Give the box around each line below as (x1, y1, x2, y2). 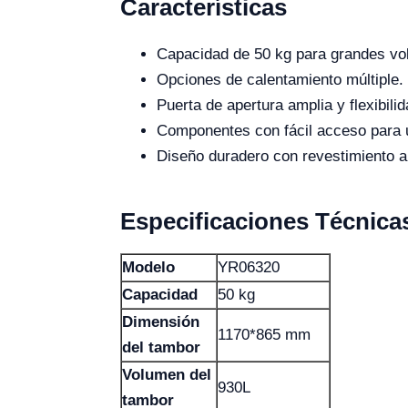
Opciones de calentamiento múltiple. (157, 71, 403, 88)
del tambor (122, 339, 200, 356)
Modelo (122, 259, 175, 276)
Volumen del (122, 366, 211, 383)
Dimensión (122, 313, 199, 331)
